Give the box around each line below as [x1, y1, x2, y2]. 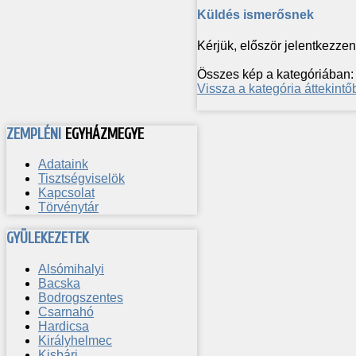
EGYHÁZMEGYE [65, 125, 144, 143]
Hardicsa [38, 319, 89, 333]
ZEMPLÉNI [6, 125, 65, 143]
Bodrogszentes [38, 290, 123, 304]
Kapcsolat [38, 186, 95, 200]
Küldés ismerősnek [197, 7, 314, 21]
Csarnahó [38, 304, 94, 319]
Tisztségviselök [38, 172, 125, 186]
